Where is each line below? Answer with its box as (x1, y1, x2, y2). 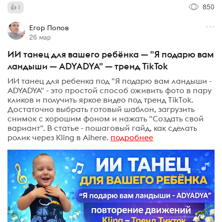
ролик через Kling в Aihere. (7, 132, 109, 142)
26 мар (29, 32, 51, 42)
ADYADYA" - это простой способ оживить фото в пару (7, 85, 212, 95)
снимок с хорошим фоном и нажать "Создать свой (7, 113, 204, 123)
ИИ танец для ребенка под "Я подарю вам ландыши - (7, 75, 212, 86)
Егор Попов (29, 23, 69, 33)
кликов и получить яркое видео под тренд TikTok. (7, 94, 193, 105)
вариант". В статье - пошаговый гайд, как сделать (7, 122, 197, 133)
